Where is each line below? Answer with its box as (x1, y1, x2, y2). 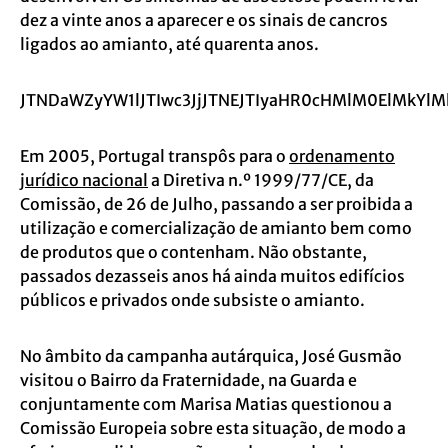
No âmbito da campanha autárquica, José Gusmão (20, 345, 402, 366)
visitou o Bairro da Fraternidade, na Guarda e (20, 369, 357, 390)
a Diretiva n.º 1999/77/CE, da (148, 169, 374, 190)
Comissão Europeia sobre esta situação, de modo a (20, 417, 406, 438)
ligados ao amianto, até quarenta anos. (20, 33, 319, 54)
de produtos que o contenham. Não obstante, (20, 241, 367, 262)
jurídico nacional (20, 169, 148, 190)
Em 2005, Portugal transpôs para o (20, 145, 289, 166)
